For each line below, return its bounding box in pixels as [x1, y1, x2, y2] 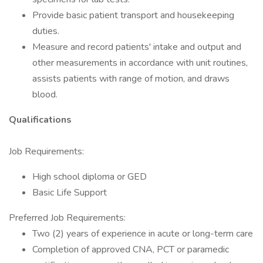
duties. [32, 25, 59, 38]
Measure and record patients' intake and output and [32, 41, 241, 53]
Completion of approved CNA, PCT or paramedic [32, 243, 229, 256]
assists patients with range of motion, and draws [32, 72, 230, 85]
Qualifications [9, 113, 72, 126]
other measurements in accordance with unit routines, [32, 56, 248, 69]
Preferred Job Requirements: [9, 211, 128, 224]
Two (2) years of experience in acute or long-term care [32, 227, 253, 240]
